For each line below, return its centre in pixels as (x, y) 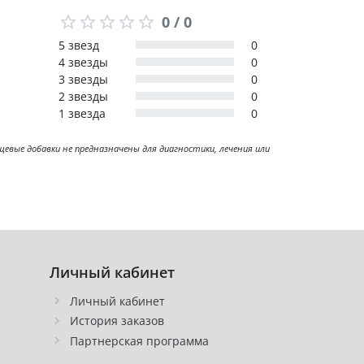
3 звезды (83, 79)
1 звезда (82, 113)
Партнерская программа (139, 340)
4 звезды (83, 62)
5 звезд (78, 45)
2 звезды (83, 96)
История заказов (117, 321)
